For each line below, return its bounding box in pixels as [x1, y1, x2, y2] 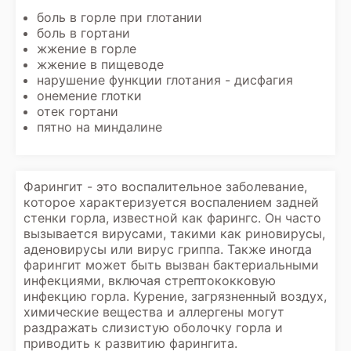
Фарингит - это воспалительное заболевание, [24, 179, 307, 194]
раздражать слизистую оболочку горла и [24, 320, 283, 335]
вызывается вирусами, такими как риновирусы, [24, 226, 325, 241]
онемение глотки [37, 88, 142, 103]
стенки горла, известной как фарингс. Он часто [24, 210, 321, 226]
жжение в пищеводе [37, 56, 164, 72]
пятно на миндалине [37, 119, 162, 135]
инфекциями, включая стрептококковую [24, 273, 276, 288]
